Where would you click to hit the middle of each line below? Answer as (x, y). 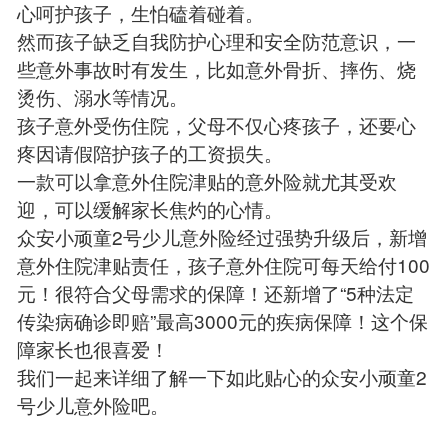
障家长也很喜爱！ (92, 348)
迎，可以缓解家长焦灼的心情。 (149, 208)
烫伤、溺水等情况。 (102, 96)
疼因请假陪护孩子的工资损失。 (149, 152)
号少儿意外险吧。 (92, 404)
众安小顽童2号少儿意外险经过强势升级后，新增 (221, 236)
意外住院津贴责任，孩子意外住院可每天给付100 (223, 264)
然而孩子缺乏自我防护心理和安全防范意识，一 (216, 40)
